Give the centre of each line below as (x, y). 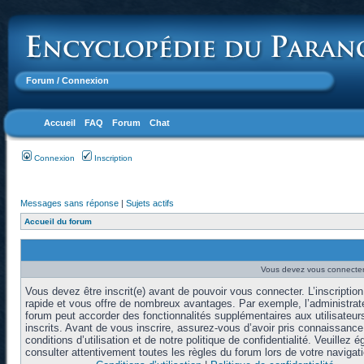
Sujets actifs (150, 203)
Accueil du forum (58, 221)
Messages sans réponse (69, 203)
